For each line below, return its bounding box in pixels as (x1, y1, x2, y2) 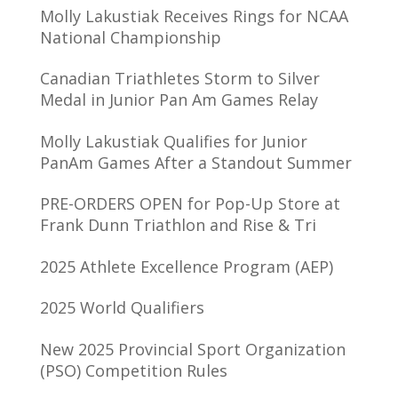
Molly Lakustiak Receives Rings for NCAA (39, 4, 348, 27)
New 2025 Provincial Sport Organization (39, 338, 346, 360)
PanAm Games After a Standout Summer (39, 151, 352, 173)
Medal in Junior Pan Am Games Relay (39, 89, 318, 110)
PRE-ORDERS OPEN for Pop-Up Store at (39, 193, 340, 214)
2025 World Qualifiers (39, 297, 204, 318)
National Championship (39, 26, 221, 48)
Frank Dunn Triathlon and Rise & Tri (39, 214, 316, 235)
